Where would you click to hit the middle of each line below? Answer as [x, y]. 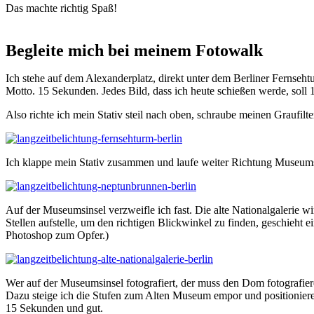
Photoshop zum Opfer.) [57, 235]
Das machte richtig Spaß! [61, 8]
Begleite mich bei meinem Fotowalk [134, 50]
